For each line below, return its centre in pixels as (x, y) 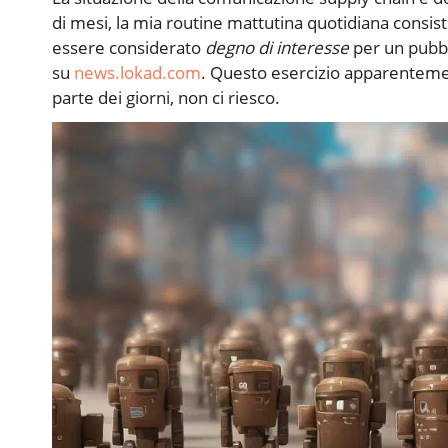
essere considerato (128, 47)
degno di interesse (277, 47)
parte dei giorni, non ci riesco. (166, 97)
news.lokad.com (137, 72)
